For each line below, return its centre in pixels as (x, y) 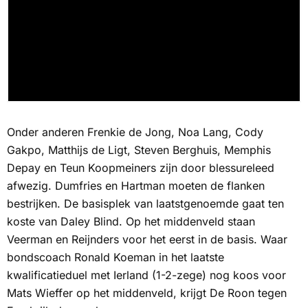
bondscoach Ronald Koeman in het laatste (115, 257)
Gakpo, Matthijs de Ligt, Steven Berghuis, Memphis (139, 150)
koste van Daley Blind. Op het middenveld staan (131, 221)
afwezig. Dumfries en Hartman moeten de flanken (136, 186)
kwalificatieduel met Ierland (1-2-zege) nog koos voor (146, 275)
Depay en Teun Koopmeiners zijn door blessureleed (141, 168)
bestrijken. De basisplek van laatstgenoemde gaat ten (145, 203)
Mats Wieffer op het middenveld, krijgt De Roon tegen (147, 293)
